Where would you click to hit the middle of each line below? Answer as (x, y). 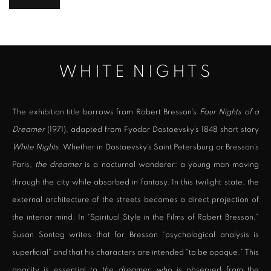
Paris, (24, 165)
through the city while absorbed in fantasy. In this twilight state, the (135, 182)
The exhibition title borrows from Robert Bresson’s (106, 112)
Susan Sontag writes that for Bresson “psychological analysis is (135, 235)
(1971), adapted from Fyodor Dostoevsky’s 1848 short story (152, 130)
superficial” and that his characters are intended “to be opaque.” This (135, 253)
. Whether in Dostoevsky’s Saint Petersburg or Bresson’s (159, 147)
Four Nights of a (229, 112)
